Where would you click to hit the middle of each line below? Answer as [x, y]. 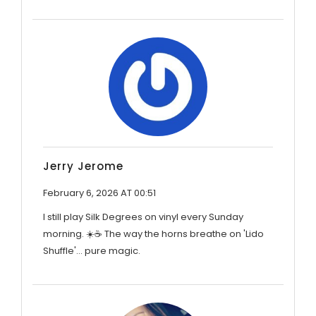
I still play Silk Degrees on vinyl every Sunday [143, 217]
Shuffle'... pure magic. [92, 250]
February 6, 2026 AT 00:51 [99, 193]
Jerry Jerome [83, 166]
